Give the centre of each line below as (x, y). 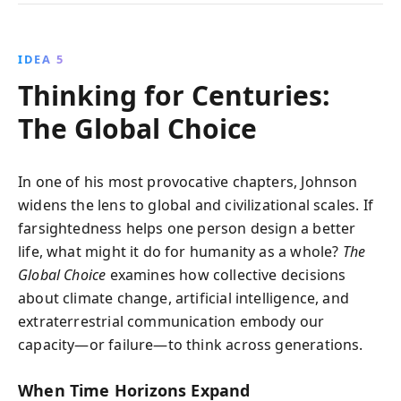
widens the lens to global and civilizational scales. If (196, 205)
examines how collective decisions (226, 274)
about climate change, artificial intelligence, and (183, 298)
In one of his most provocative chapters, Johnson (188, 181)
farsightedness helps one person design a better (187, 228)
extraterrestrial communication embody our (171, 321)
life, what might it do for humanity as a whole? (180, 251)
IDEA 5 (41, 59)
